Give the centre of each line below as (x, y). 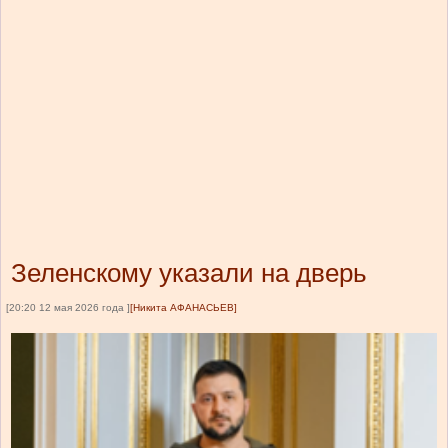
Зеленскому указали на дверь (189, 273)
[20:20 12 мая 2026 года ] (68, 308)
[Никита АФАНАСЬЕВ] (183, 308)
